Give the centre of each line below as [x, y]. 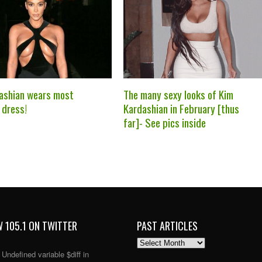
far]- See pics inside [164, 122]
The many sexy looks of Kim [178, 94]
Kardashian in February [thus [181, 108]
